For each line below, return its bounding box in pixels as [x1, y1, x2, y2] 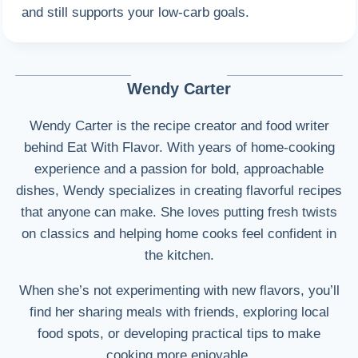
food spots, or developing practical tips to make [38, 326, 320, 342]
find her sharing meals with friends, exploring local [29, 304, 329, 320]
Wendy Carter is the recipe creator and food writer [29, 118, 329, 134]
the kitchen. [144, 248, 214, 264]
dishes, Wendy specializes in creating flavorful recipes [16, 183, 342, 199]
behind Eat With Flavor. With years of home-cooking [23, 140, 335, 156]
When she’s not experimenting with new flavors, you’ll [18, 283, 340, 299]
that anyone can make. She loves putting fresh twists [21, 205, 337, 221]
